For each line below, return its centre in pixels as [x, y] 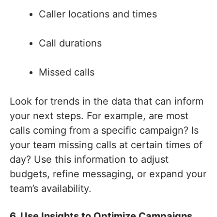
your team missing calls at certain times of [106, 145]
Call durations [70, 43]
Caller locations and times [98, 14]
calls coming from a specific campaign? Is [104, 131]
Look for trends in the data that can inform [107, 101]
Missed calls [67, 72]
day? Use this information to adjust [89, 160]
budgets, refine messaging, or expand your [108, 174]
